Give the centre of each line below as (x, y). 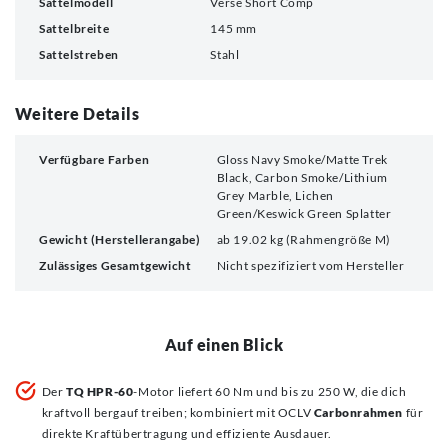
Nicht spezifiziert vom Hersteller (310, 265)
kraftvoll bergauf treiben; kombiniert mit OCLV (177, 413)
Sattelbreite (74, 28)
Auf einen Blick (224, 344)
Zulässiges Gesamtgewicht (115, 265)
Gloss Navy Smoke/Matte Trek (302, 159)
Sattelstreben (79, 54)
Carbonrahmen (358, 413)
